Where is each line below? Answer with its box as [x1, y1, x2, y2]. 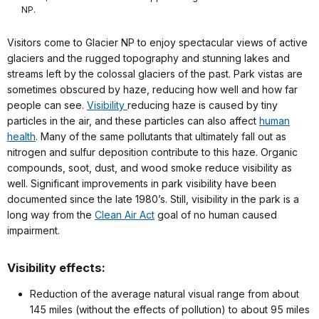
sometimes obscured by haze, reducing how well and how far [7, 83, 298, 95]
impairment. [7, 224, 60, 236]
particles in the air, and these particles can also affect [7, 114, 259, 127]
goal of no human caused [155, 208, 277, 221]
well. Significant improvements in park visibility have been [7, 177, 276, 189]
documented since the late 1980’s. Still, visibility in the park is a [7, 192, 299, 205]
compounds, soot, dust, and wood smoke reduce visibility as [7, 161, 292, 174]
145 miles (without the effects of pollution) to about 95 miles [30, 303, 310, 315]
